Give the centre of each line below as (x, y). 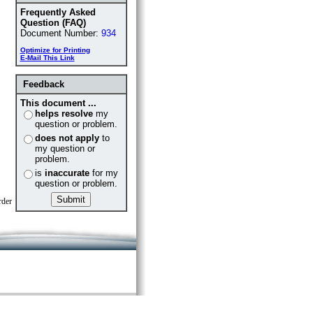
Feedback (43, 84)
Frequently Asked (58, 12)
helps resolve (64, 114)
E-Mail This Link (47, 58)
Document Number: (60, 33)
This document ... (58, 103)
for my (103, 173)
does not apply (67, 138)
